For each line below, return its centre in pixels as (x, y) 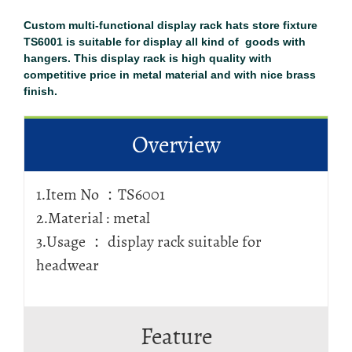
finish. (40, 91)
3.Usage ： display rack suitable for (149, 242)
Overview (176, 145)
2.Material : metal (93, 218)
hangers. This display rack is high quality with (148, 58)
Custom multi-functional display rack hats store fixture (170, 25)
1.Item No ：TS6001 (101, 194)
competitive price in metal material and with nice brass (170, 75)
